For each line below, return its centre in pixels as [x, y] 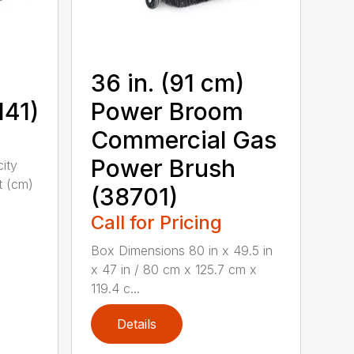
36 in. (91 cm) [168, 83]
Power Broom [168, 111]
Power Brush [164, 168]
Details [137, 324]
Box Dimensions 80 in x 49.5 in [182, 250]
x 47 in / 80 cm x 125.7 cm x [174, 269]
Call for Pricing [157, 222]
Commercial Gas [184, 139]
